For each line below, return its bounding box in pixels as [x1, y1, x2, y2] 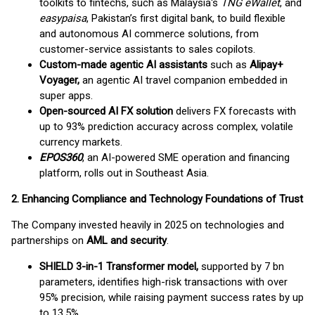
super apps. [39, 89, 93, 102]
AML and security [86, 234, 167, 247]
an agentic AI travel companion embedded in [82, 74, 288, 86]
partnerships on [11, 234, 86, 247]
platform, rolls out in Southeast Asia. [39, 167, 209, 179]
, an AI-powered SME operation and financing [82, 151, 290, 164]
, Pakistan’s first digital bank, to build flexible [86, 12, 285, 25]
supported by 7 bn [201, 260, 284, 273]
